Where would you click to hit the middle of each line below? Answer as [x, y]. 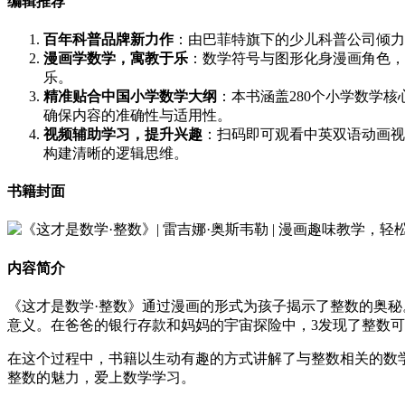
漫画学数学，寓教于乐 [116, 58]
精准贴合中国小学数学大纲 [130, 96]
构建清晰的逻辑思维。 [116, 153]
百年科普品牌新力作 [108, 39]
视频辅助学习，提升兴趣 [123, 134]
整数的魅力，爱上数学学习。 [101, 377]
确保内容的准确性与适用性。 [137, 115]
